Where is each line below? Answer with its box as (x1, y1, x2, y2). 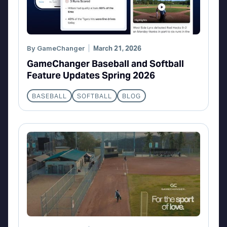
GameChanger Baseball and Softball (27, 57, 184, 69)
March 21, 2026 (93, 44, 141, 53)
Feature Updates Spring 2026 (27, 69, 155, 81)
